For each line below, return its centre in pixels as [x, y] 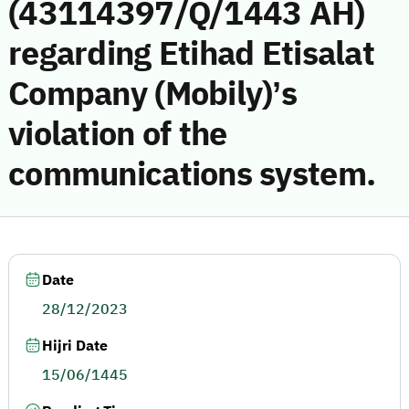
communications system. [192, 174]
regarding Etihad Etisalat [191, 54]
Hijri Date [75, 346]
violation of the [118, 134]
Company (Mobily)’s [153, 94]
